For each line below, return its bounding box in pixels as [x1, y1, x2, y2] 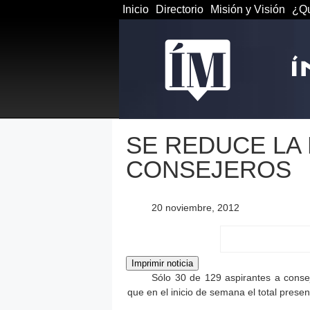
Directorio [156, 3, 203, 15]
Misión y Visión [210, 3, 285, 15]
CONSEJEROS [126, 156, 291, 183]
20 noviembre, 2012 [152, 201, 239, 213]
